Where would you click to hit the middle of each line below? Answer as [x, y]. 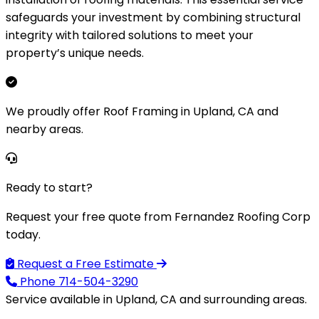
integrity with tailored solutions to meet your [130, 35]
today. [23, 234]
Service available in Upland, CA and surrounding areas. [156, 299]
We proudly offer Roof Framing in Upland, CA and [142, 111]
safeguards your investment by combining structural [153, 17]
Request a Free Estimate [85, 263]
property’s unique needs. [75, 53]
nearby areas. [45, 129]
